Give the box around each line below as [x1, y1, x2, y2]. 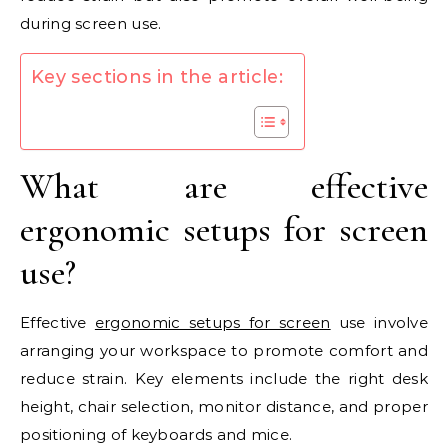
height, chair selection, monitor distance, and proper [20, 397, 428, 417]
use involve [330, 313, 429, 333]
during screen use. [20, 14, 162, 34]
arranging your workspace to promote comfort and [20, 341, 428, 361]
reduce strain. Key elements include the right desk [20, 369, 428, 389]
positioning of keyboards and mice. [20, 425, 293, 445]
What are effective [20, 165, 428, 209]
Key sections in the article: [31, 66, 284, 89]
